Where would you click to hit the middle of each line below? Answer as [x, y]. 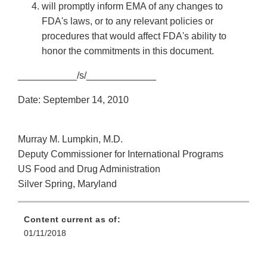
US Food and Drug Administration [89, 169]
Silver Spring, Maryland [67, 184]
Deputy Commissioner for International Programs [121, 154]
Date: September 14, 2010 [73, 100]
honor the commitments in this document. [129, 51]
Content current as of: [72, 220]
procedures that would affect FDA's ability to [134, 36]
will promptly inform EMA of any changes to [132, 7]
